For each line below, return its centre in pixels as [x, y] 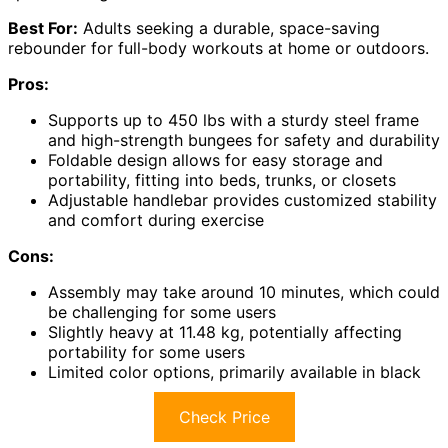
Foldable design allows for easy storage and [215, 159]
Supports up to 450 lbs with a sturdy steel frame [233, 119]
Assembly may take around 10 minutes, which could [244, 291]
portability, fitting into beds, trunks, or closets [222, 179]
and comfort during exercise [156, 219]
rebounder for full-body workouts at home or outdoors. [218, 47]
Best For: [43, 27]
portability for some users [146, 351]
